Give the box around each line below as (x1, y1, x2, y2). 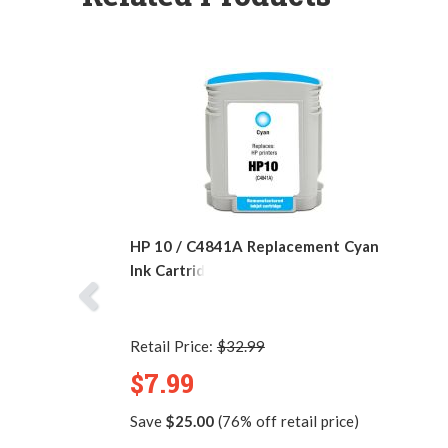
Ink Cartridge (130, 260, 223, 279)
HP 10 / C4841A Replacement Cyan (130, 236, 379, 255)
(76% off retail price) (213, 411, 359, 430)
